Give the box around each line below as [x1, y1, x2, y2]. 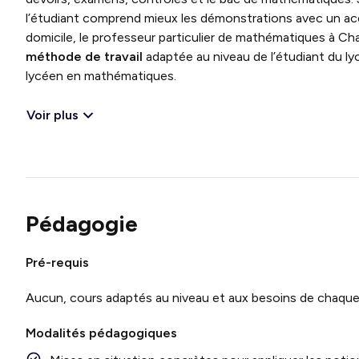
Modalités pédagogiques [26, 325, 177, 341]
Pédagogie [26, 210, 138, 237]
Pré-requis [26, 255, 89, 270]
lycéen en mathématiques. [26, 68, 176, 83]
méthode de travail [26, 49, 143, 64]
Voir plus [26, 107, 79, 123]
